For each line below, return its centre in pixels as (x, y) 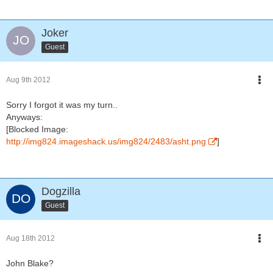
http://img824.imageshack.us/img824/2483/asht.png (106, 141)
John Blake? (30, 263)
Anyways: (24, 117)
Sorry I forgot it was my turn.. (62, 105)
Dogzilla (61, 191)
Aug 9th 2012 (28, 80)
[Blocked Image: (37, 129)
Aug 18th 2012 (30, 238)
